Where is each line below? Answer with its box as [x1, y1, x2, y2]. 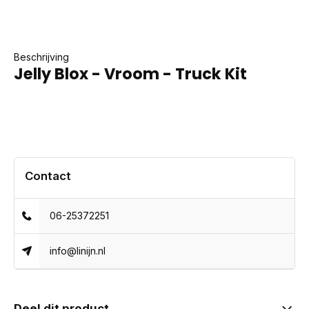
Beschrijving [14, 51, 69, 63]
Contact [25, 169, 71, 183]
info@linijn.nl [50, 245, 106, 257]
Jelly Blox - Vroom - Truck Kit [14, 63, 247, 85]
